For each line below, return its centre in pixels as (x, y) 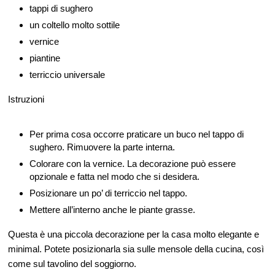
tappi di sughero (61, 9)
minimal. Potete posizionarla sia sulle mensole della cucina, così (136, 249)
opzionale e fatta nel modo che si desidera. (114, 177)
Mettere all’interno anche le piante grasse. (112, 210)
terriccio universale (67, 75)
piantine (45, 58)
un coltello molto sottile (75, 25)
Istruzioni (26, 99)
